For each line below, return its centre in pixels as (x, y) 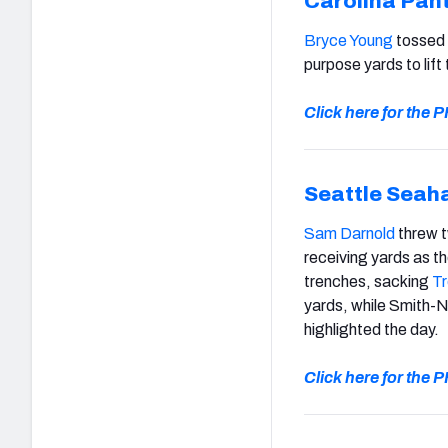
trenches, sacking (368, 281)
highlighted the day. (371, 329)
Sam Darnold (349, 233)
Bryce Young (348, 40)
